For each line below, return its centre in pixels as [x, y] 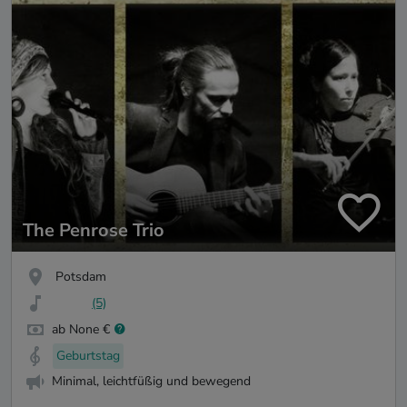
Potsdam [81, 277]
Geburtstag [88, 355]
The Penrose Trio [94, 231]
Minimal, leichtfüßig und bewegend [151, 382]
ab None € [81, 329]
